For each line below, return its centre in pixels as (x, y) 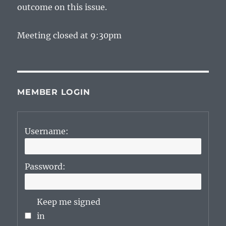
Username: (47, 131)
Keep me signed (69, 202)
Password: (45, 167)
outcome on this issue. (62, 7)
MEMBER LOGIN (54, 92)
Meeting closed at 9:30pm (70, 36)
